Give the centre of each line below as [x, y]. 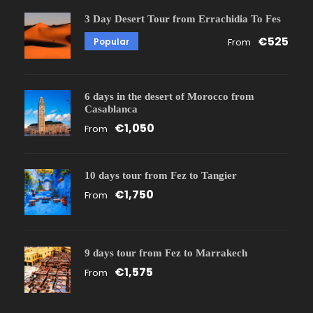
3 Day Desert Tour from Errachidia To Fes [183, 19]
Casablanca [111, 109]
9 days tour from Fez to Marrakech [166, 253]
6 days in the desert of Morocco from [169, 96]
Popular [111, 41]
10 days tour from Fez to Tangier [161, 175]
